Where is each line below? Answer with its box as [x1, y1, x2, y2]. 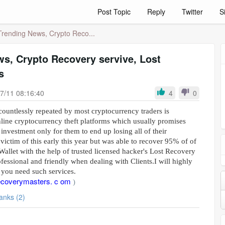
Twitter [182, 7, 203, 17]
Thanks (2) [16, 192, 25, 202]
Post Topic [97, 7, 131, 17]
